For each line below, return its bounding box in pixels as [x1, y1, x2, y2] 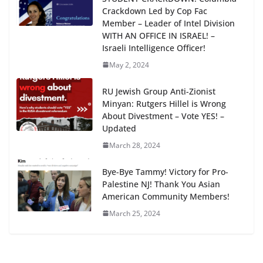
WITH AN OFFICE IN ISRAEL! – [102, 29, 215, 41]
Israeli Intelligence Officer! [102, 42, 205, 53]
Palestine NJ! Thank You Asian [102, 178, 220, 190]
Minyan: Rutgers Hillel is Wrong [102, 97, 226, 109]
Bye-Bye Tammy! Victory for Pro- [102, 166, 228, 177]
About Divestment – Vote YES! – [102, 110, 224, 122]
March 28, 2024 [109, 140, 160, 150]
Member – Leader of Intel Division [102, 17, 235, 29]
